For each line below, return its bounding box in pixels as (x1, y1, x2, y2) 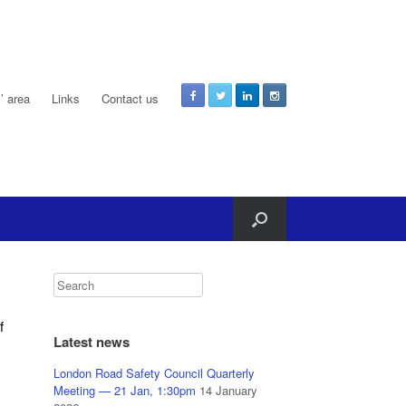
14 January (199, 382, 258, 399)
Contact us (101, 90, 159, 107)
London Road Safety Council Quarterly (53, 364, 256, 382)
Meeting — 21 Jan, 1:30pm (53, 382, 197, 399)
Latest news (53, 332, 130, 352)
